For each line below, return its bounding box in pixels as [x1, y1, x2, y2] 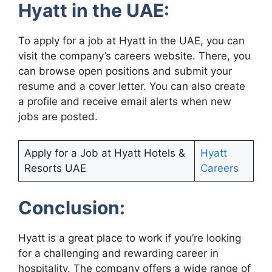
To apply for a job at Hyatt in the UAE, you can [18, 35, 245, 47]
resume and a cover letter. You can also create [18, 80, 245, 93]
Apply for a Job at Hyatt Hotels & [24, 146, 185, 159]
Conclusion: [18, 197, 125, 219]
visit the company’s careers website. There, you [18, 50, 251, 63]
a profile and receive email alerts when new [18, 95, 231, 108]
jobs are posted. [18, 110, 98, 123]
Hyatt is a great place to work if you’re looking [18, 232, 241, 245]
